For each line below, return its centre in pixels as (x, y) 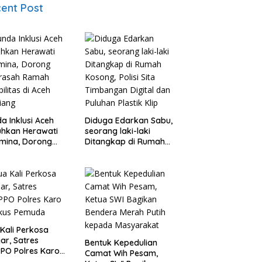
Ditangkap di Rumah (125, 141)
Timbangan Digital (120, 162)
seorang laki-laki (117, 131)
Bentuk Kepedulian (121, 242)
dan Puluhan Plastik (122, 173)
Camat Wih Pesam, (121, 253)
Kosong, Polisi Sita (120, 152)
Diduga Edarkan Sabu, (128, 120)
